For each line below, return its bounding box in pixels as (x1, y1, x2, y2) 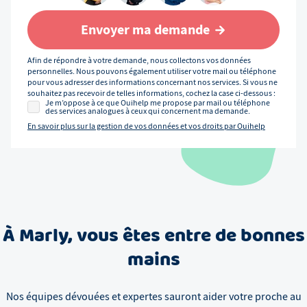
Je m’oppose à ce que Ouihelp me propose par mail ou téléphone (45, 97, 270, 109)
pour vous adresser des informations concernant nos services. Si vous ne (27, 77, 278, 88)
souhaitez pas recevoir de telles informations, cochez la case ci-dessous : (27, 88, 275, 99)
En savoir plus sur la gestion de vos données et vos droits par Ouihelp (27, 121, 265, 132)
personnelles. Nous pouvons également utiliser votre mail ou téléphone (27, 66, 276, 77)
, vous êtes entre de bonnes (67, 221, 305, 252)
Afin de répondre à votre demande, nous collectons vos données (27, 55, 251, 66)
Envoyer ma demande (80, 21, 210, 40)
